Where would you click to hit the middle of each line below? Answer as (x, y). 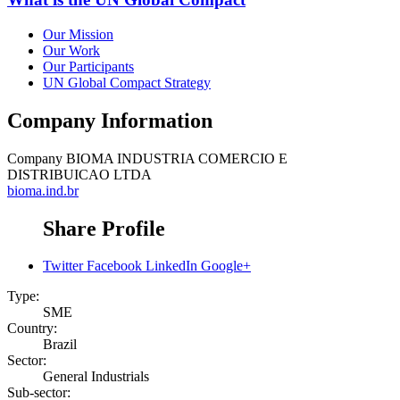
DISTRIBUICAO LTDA (79, 174)
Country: (32, 329)
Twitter (63, 266)
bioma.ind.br (43, 190)
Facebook (114, 266)
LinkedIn (171, 266)
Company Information (110, 120)
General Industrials (96, 377)
